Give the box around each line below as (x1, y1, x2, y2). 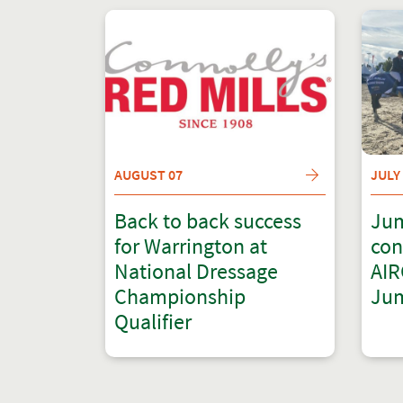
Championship (114, 282, 246, 310)
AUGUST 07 (114, 166, 183, 184)
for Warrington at (114, 232, 267, 260)
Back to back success (114, 207, 301, 235)
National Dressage (114, 257, 278, 285)
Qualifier (114, 308, 192, 336)
